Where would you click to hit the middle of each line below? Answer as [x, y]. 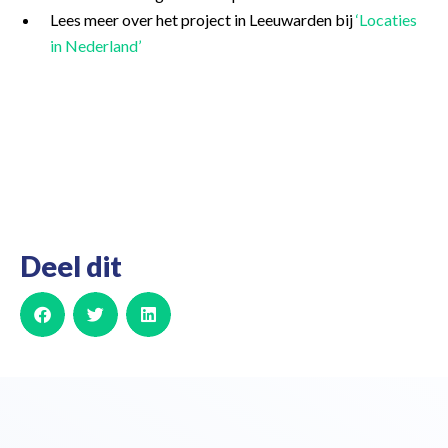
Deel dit [71, 266]
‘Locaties [386, 19]
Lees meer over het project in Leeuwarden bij [203, 19]
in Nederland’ [95, 45]
